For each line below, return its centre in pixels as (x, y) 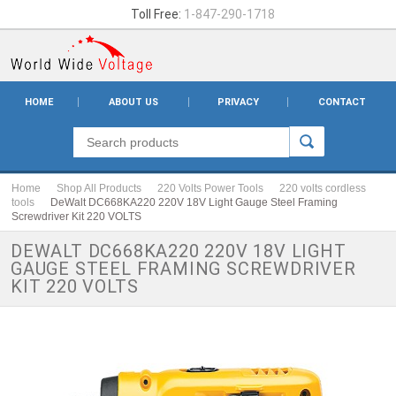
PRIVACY (238, 102)
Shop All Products (99, 188)
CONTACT (342, 102)
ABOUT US (133, 102)
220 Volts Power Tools (210, 188)
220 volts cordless (323, 188)
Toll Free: (156, 14)
